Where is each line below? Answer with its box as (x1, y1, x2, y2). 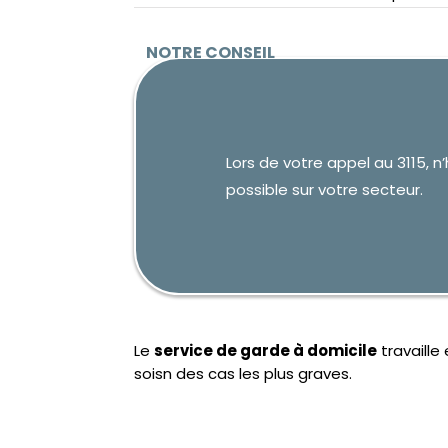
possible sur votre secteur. (226, 178, 423, 200)
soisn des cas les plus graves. (134, 363, 353, 385)
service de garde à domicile (154, 340, 378, 362)
